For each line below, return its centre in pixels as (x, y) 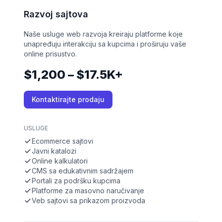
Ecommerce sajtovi (62, 141)
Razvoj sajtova (56, 14)
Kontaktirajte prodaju (68, 100)
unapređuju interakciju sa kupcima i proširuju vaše (105, 44)
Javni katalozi (54, 151)
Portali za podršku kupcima (76, 181)
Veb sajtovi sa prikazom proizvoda (88, 201)
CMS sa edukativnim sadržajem (83, 171)
